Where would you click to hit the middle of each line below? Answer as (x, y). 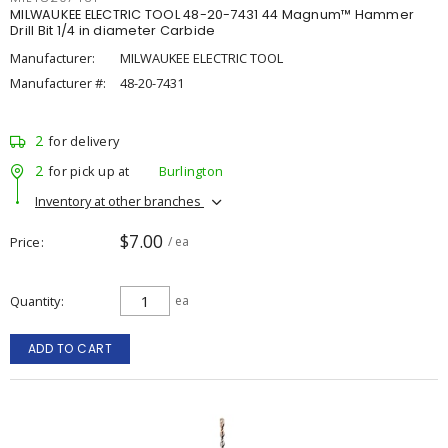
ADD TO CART (70, 348)
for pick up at (89, 170)
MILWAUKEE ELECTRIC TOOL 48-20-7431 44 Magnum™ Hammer (212, 14)
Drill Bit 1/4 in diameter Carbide (113, 30)
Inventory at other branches (119, 200)
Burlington (190, 170)
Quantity (35, 301)
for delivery (83, 141)
